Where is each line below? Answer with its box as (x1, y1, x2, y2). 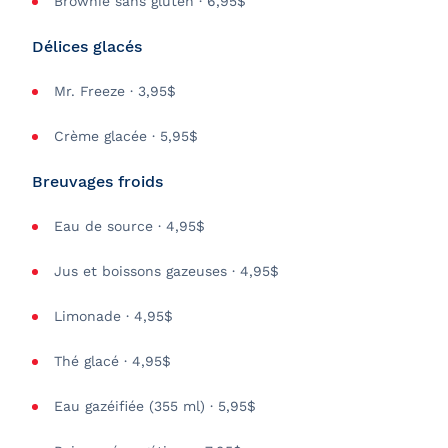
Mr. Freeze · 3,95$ (54, 83, 176, 99)
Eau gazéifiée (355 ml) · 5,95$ (54, 398, 256, 414)
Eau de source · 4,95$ (54, 218, 205, 234)
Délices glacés (32, 37, 142, 56)
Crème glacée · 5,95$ (54, 128, 198, 144)
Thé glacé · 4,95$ (54, 353, 171, 369)
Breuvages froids (32, 172, 163, 191)
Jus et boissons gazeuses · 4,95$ (54, 263, 279, 279)
